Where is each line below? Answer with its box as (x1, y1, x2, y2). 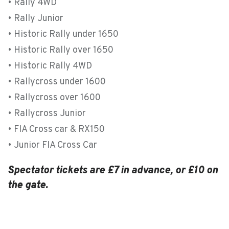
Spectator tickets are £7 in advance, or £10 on (8, 164, 218, 177)
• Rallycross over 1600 (8, 92, 101, 104)
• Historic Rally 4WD (8, 60, 92, 72)
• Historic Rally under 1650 (8, 29, 119, 40)
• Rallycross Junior (8, 108, 86, 120)
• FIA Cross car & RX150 (8, 124, 105, 135)
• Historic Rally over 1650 (8, 44, 113, 56)
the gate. (8, 179, 48, 192)
